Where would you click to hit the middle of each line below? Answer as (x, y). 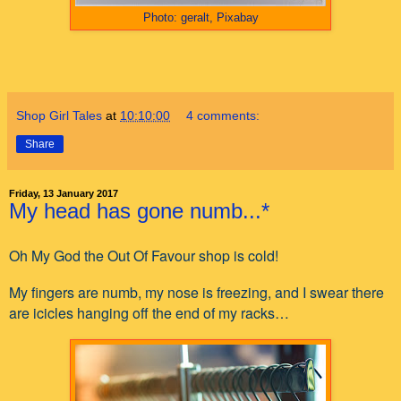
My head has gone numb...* (139, 211)
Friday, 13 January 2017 (64, 194)
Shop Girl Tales (59, 116)
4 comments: (223, 116)
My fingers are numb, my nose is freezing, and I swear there (196, 293)
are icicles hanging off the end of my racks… (149, 313)
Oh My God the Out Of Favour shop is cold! (145, 256)
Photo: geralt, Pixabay (200, 18)
